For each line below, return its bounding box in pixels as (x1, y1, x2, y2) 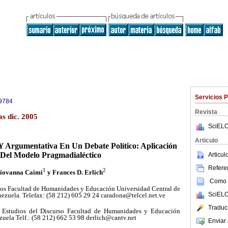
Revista (195, 108, 217, 116)
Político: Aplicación (111, 141, 177, 151)
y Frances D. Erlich (47, 168, 103, 176)
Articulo (195, 137, 218, 144)
